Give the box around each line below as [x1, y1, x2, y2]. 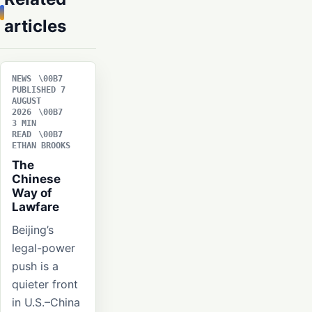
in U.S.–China [12, 295, 80, 310]
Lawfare [12, 200, 59, 214]
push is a [12, 259, 58, 274]
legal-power [12, 241, 75, 256]
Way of [12, 186, 52, 201]
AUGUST [12, 96, 41, 107]
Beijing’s [12, 223, 54, 237]
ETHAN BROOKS [12, 141, 70, 151]
